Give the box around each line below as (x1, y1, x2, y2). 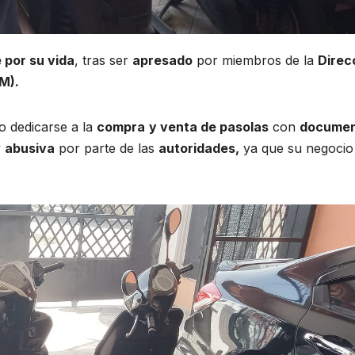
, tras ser (74, 52, 132, 69)
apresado (132, 52, 193, 69)
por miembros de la (193, 52, 318, 69)
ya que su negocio (239, 140, 353, 157)
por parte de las (55, 140, 158, 157)
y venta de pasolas (149, 119, 269, 136)
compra (97, 119, 145, 136)
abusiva (5, 140, 55, 157)
